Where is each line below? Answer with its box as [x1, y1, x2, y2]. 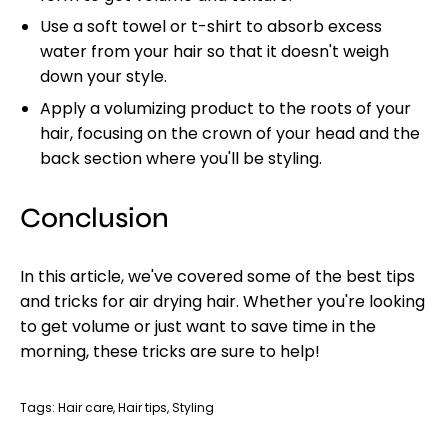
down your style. [40, 65, 167, 89]
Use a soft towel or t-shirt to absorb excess [40, 15, 382, 39]
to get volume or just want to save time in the [20, 314, 376, 338]
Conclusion [20, 200, 169, 235]
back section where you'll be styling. [40, 146, 322, 170]
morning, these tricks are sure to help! [20, 339, 320, 363]
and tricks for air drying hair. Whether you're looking [20, 289, 425, 313]
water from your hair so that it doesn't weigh [40, 40, 389, 64]
